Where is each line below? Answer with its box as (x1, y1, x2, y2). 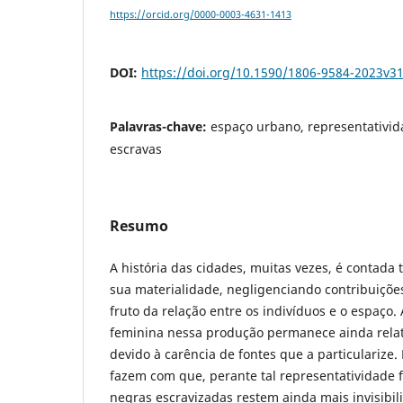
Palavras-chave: (110, 118, 210, 136)
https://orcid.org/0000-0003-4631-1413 (110, 8, 291, 22)
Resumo (110, 216, 168, 237)
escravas (110, 140, 162, 158)
